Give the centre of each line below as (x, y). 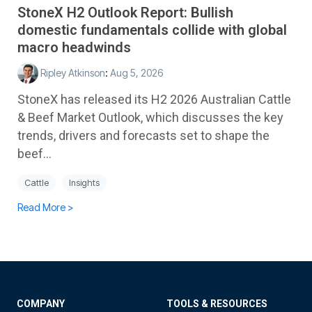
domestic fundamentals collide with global (152, 30)
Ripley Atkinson (72, 72)
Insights (84, 182)
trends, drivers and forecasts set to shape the (143, 135)
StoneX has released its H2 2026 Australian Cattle (154, 99)
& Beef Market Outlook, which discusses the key (150, 117)
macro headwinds (74, 47)
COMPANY (41, 303)
